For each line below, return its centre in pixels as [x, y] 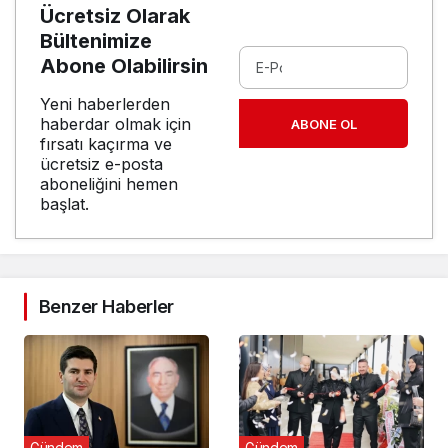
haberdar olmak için [115, 124]
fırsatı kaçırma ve [106, 144]
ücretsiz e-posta [101, 164]
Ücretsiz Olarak [115, 16]
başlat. [64, 204]
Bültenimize [96, 41]
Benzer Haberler [106, 307]
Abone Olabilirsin [124, 66]
